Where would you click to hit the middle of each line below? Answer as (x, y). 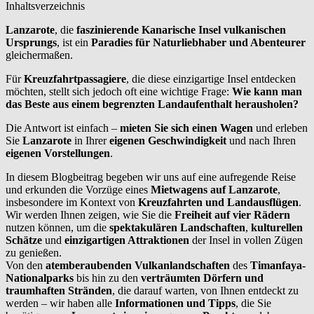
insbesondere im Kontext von (72, 202)
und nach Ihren (261, 140)
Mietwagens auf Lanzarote (214, 189)
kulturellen (275, 227)
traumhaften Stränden (59, 290)
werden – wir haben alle (59, 303)
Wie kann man (267, 91)
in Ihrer (90, 140)
